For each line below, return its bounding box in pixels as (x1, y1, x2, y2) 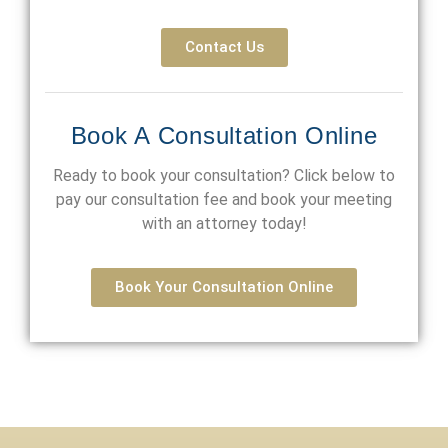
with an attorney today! (141, 214, 307, 234)
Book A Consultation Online (70, 122, 378, 150)
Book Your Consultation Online (115, 278, 333, 297)
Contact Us (184, 38, 264, 57)
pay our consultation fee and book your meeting (56, 190, 392, 210)
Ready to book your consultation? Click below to (53, 166, 395, 186)
